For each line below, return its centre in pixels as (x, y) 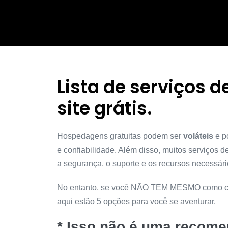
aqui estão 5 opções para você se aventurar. (136, 202)
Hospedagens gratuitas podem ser (120, 136)
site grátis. (105, 108)
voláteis (198, 136)
